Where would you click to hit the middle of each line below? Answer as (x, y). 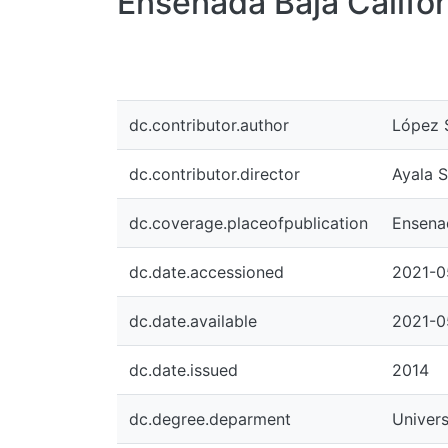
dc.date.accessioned (206, 272)
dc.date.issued (183, 370)
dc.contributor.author (209, 125)
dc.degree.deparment (210, 419)
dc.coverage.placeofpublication (248, 223)
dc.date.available (193, 321)
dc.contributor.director (214, 174)
